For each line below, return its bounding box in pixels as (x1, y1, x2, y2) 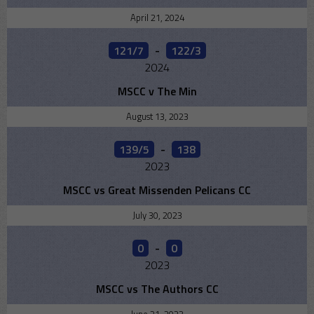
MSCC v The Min (117, 83, 197, 100)
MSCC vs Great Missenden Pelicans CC (63, 182, 251, 199)
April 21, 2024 (130, 11, 184, 25)
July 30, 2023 (132, 208, 182, 223)
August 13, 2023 (125, 109, 189, 124)
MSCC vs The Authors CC (95, 280, 219, 298)
